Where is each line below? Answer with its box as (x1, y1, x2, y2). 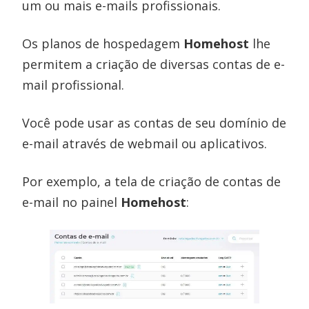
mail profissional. (22, 76, 125, 93)
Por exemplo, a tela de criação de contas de (22, 172, 281, 190)
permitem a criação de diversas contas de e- (22, 55, 286, 72)
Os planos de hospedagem (22, 34, 184, 52)
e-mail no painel (22, 193, 121, 210)
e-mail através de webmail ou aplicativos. (22, 134, 268, 152)
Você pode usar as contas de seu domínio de (22, 114, 287, 131)
